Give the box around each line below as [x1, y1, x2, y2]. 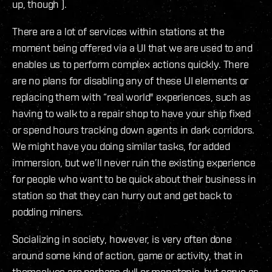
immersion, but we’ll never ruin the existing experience [12, 155, 256, 169]
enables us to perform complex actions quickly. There [12, 57, 249, 70]
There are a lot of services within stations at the [12, 24, 225, 38]
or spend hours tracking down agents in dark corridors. [12, 123, 255, 136]
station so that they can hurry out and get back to [12, 188, 233, 202]
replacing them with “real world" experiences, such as [12, 90, 251, 103]
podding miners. [12, 205, 84, 218]
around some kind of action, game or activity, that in [12, 248, 243, 262]
